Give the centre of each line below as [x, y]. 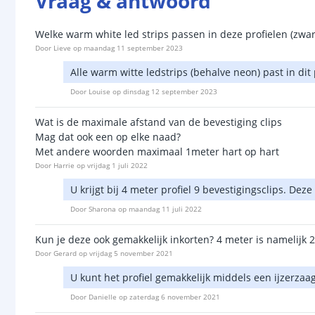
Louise [99, 91]
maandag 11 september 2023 [133, 48]
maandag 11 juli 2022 [165, 209]
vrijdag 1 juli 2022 [117, 165]
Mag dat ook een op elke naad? [108, 137]
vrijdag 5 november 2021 [131, 253]
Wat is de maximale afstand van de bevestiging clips [159, 122]
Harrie [64, 165]
